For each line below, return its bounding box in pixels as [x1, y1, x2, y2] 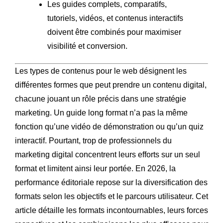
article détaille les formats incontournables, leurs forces [15, 206, 208, 215]
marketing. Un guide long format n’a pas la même [15, 108, 188, 117]
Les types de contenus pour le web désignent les [15, 66, 187, 75]
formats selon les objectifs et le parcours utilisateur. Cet [15, 192, 208, 201]
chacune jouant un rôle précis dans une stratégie [15, 94, 186, 103]
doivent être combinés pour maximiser [47, 27, 181, 36]
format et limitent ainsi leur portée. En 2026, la [15, 164, 176, 173]
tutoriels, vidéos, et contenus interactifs [47, 13, 183, 22]
